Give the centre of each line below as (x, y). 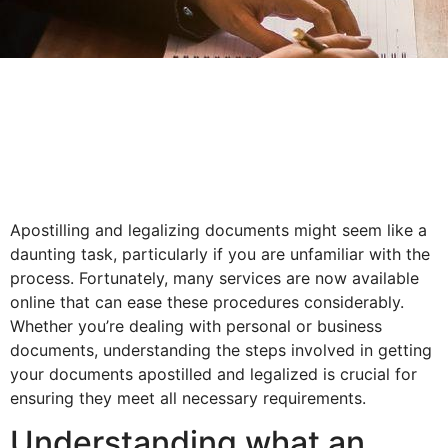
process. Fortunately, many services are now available (214, 278)
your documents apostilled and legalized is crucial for (213, 374)
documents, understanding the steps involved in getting (221, 350)
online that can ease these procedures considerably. (207, 302)
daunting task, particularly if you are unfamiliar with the (220, 254)
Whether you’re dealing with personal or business (196, 326)
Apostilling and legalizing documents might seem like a (218, 230)
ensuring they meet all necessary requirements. (188, 398)
